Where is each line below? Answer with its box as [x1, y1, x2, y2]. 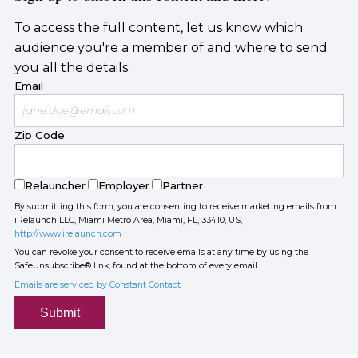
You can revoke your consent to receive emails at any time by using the [14, 247, 308, 258]
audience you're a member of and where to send [14, 39, 328, 55]
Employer [97, 178, 149, 192]
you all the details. [14, 59, 130, 75]
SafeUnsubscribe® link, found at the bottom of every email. [14, 261, 259, 272]
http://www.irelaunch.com [14, 228, 121, 239]
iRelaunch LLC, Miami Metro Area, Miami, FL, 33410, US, [14, 214, 242, 225]
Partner [161, 178, 203, 192]
